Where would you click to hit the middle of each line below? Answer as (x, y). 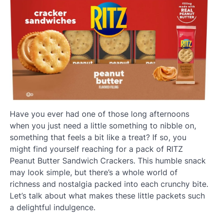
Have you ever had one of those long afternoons (100, 114)
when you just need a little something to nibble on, (103, 126)
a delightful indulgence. (53, 208)
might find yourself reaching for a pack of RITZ (96, 149)
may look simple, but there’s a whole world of (94, 173)
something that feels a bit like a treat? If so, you (98, 137)
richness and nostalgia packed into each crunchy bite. (109, 184)
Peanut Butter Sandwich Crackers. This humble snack (108, 161)
